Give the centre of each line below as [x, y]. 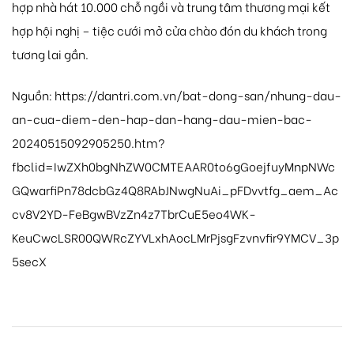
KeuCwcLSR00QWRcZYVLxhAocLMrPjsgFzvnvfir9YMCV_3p [175, 237]
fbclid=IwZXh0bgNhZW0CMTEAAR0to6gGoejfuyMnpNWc [173, 166]
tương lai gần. [50, 53]
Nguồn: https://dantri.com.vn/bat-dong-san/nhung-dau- [177, 95]
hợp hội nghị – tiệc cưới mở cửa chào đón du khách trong [169, 30]
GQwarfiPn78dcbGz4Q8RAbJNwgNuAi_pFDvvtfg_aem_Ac [175, 190]
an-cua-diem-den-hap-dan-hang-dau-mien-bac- [162, 119]
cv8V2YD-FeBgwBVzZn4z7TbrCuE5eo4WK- [134, 214]
